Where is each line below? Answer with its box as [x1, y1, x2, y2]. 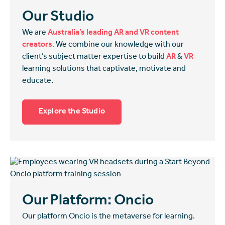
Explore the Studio [39, 107, 105, 116]
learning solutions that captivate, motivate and [22, 65, 186, 73]
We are [22, 29, 48, 37]
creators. [22, 41, 54, 49]
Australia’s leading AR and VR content [48, 29, 179, 37]
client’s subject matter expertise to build [22, 53, 166, 61]
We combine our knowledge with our [54, 41, 184, 49]
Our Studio [22, 10, 94, 26]
